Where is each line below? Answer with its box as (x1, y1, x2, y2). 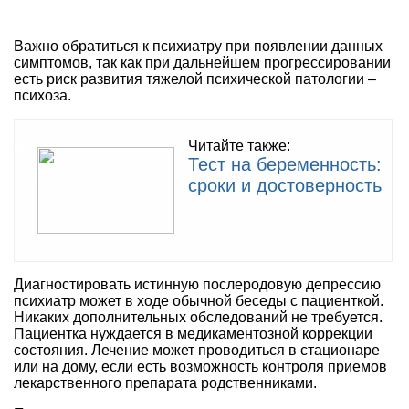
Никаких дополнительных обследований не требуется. (14, 309, 383, 325)
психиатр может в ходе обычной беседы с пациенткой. (14, 292, 383, 309)
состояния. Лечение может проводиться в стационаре (14, 341, 380, 358)
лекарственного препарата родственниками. (14, 374, 317, 391)
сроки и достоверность (188, 174, 382, 195)
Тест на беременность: (188, 153, 382, 174)
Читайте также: (188, 137, 290, 153)
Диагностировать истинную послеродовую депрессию (14, 276, 381, 292)
